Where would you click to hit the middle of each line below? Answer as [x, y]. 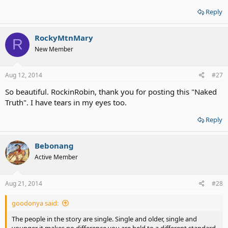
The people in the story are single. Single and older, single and [104, 219]
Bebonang [54, 146]
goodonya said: [35, 203]
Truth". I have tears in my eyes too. [66, 102]
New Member [54, 49]
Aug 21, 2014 [24, 183]
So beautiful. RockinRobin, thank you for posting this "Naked [111, 92]
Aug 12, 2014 [24, 75]
